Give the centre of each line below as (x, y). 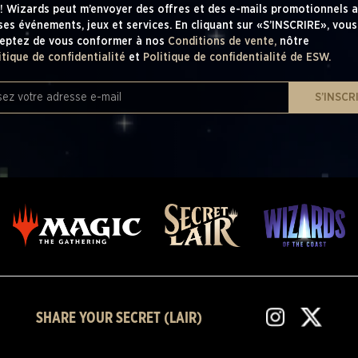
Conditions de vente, (223, 42)
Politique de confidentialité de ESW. (237, 58)
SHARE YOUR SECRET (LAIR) (119, 318)
